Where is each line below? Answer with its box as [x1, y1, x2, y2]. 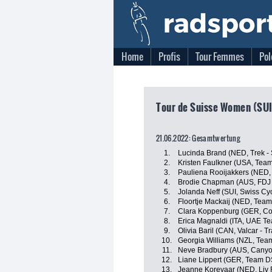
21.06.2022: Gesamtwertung [156, 133, 240, 143]
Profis [158, 49, 180, 64]
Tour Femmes [195, 49, 244, 64]
